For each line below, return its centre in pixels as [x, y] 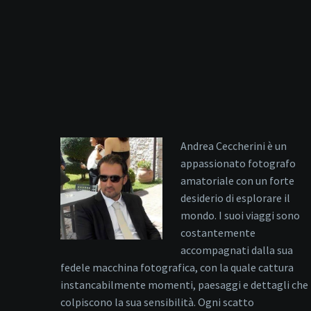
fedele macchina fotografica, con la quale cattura [177, 268]
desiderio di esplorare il [235, 198]
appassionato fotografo [238, 163]
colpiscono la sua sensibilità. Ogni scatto [157, 302]
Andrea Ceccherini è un [233, 146]
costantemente [218, 233]
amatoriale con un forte [237, 181]
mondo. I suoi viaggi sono [240, 216]
